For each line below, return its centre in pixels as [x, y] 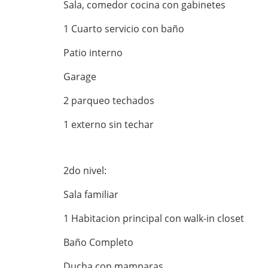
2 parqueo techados [109, 100]
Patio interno [93, 52]
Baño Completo [98, 242]
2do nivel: [85, 170]
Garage [80, 76]
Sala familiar [91, 194]
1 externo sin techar [109, 124]
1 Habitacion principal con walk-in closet [154, 218]
